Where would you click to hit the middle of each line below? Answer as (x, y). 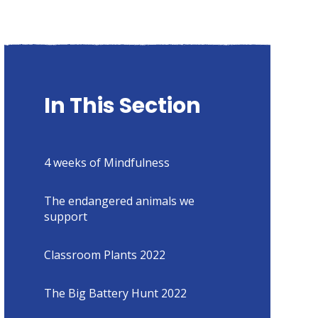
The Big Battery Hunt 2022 (115, 293)
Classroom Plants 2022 (104, 254)
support (65, 216)
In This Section (122, 105)
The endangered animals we (119, 201)
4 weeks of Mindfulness (106, 162)
